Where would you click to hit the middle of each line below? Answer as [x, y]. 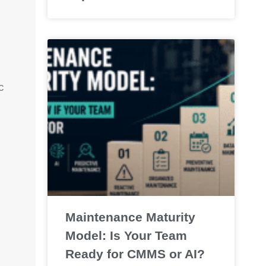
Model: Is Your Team [126, 236]
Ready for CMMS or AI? [135, 254]
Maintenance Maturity [130, 217]
